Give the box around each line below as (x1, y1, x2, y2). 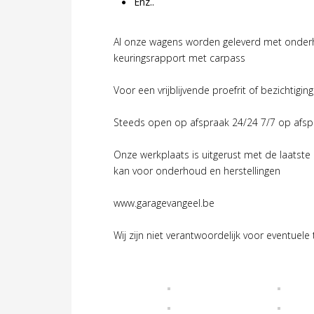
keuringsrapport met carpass (114, 50, 245, 64)
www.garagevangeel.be (114, 196, 214, 210)
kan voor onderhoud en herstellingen (114, 163, 280, 177)
